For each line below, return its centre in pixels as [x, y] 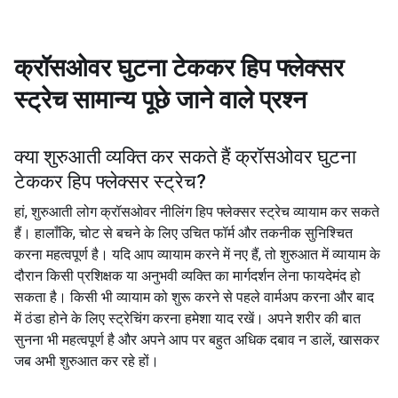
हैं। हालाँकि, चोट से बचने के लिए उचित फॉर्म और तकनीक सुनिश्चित [183, 233]
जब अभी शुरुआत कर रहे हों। [87, 361]
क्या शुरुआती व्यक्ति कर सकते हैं [123, 157]
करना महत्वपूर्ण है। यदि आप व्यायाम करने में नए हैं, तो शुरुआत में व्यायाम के [197, 255]
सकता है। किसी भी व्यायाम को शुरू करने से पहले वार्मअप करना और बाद [194, 297]
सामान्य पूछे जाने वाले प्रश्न [190, 100]
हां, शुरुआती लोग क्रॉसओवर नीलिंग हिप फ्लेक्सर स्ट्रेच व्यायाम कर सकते [197, 212]
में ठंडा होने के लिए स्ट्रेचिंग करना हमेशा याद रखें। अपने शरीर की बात [187, 318]
